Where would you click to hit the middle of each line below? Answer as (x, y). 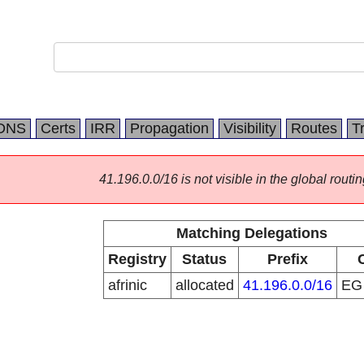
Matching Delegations (251, 233)
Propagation (169, 128)
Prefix (287, 259)
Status (204, 259)
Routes (314, 128)
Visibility (250, 128)
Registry (137, 259)
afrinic (127, 285)
